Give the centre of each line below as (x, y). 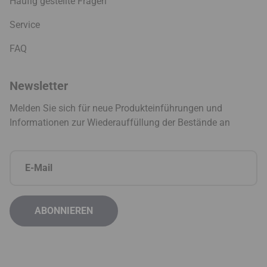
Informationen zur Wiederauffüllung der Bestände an (120, 122)
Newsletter (39, 86)
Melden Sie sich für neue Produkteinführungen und (116, 108)
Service (25, 24)
